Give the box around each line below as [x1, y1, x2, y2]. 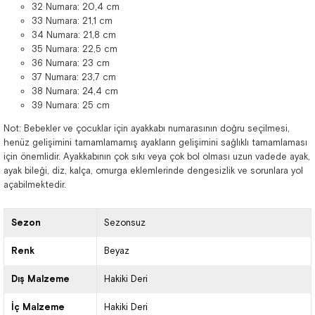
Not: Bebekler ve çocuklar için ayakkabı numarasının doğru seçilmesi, [4, 123, 290, 134]
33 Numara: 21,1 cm [32, 15, 112, 26]
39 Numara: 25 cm [32, 100, 110, 110]
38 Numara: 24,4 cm [32, 86, 118, 96]
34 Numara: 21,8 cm [32, 30, 116, 40]
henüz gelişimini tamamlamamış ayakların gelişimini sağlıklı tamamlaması [4, 137, 307, 148]
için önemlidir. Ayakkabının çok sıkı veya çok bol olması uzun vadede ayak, [4, 151, 310, 162]
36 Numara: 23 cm [32, 58, 110, 68]
